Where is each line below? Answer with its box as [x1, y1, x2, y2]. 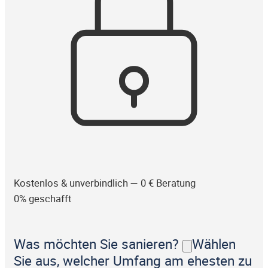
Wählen [192, 234, 236, 254]
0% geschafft [14, 191, 71, 205]
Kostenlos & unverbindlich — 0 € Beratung [14, 176, 196, 190]
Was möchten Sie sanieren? [14, 234, 182, 254]
